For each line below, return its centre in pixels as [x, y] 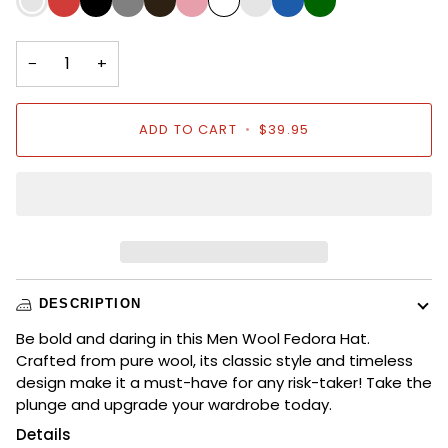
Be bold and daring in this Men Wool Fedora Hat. [193, 338]
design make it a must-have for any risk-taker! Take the [224, 382]
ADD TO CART [187, 129]
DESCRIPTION [90, 304]
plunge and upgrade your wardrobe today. [174, 404]
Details [43, 434]
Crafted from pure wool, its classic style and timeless [214, 360]
